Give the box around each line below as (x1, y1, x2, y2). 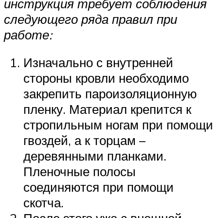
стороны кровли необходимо (23, 70, 189, 86)
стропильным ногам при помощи (23, 117, 213, 133)
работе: (4, 26, 52, 42)
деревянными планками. (23, 148, 166, 164)
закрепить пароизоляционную (23, 86, 197, 102)
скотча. (23, 195, 64, 211)
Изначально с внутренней (23, 54, 173, 71)
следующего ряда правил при (4, 11, 177, 27)
